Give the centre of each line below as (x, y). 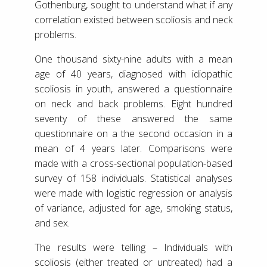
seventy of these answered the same (133, 118)
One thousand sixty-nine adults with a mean (133, 59)
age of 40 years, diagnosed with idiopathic (133, 74)
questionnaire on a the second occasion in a (133, 133)
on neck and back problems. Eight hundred (133, 103)
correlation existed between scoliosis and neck (133, 19)
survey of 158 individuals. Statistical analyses (133, 178)
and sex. (52, 223)
